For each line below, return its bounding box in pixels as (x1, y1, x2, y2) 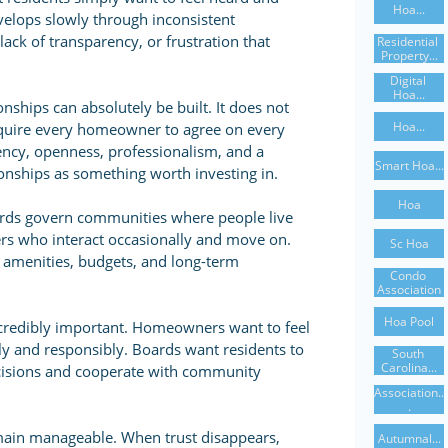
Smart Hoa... (374, 156, 444, 174)
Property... (380, 46, 438, 64)
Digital (389, 71, 426, 89)
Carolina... (381, 358, 437, 376)
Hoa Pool (384, 312, 434, 330)
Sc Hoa (389, 234, 429, 252)
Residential (377, 32, 438, 50)
